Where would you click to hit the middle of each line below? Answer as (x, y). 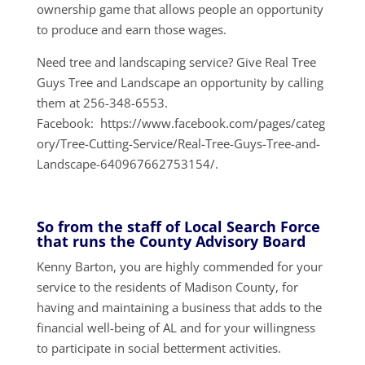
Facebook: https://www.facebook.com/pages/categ (180, 123)
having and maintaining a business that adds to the (179, 307)
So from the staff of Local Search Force (178, 226)
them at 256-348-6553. (103, 102)
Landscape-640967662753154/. (127, 163)
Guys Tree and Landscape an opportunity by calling (180, 82)
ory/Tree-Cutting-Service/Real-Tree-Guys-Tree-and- (178, 143)
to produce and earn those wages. (131, 29)
